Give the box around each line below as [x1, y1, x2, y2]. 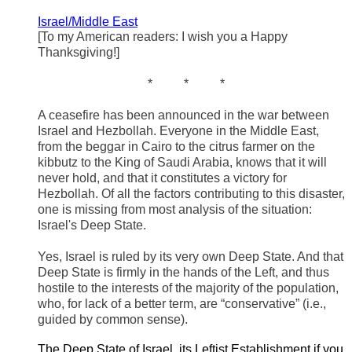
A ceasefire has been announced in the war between [38, 108, 329, 123]
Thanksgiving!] [38, 46, 119, 60]
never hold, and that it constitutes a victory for [38, 171, 287, 185]
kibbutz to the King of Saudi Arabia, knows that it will [38, 156, 327, 170]
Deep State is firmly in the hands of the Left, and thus [38, 266, 329, 280]
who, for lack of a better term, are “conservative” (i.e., [38, 297, 326, 311]
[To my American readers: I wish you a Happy [38, 30, 288, 44]
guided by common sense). [38, 313, 188, 327]
